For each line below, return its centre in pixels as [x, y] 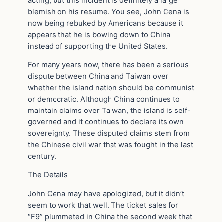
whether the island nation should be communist [111, 87]
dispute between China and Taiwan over [98, 76]
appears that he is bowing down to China [99, 35]
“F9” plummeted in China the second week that [110, 216]
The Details [48, 175]
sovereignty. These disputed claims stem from [109, 133]
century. [42, 156]
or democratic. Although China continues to [104, 99]
